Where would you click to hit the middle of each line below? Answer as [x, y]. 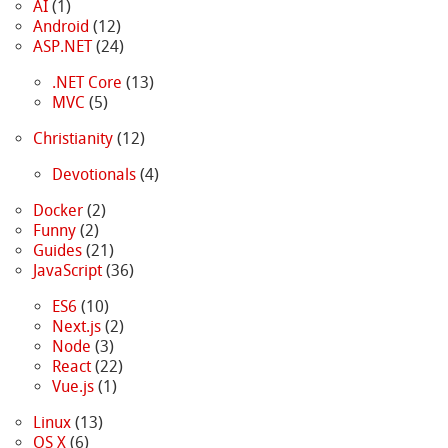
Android [60, 26]
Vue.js [72, 386]
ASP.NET [62, 46]
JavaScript [67, 270]
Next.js [76, 326]
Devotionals [93, 174]
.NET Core [86, 82]
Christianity [72, 138]
